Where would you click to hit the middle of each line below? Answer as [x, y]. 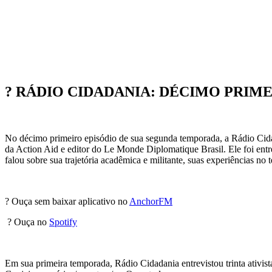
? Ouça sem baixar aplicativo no [67, 202]
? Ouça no [27, 222]
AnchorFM [151, 202]
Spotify [63, 222]
